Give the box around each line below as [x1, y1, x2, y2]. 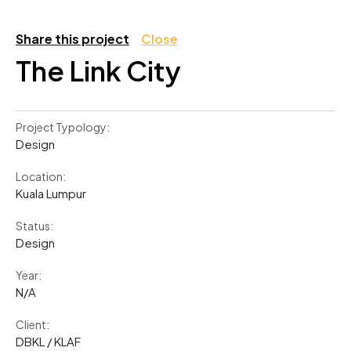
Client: [16, 317, 49, 331]
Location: [16, 169, 66, 183]
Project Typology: [16, 120, 110, 134]
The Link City [16, 53, 181, 88]
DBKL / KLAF [16, 334, 81, 349]
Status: [16, 219, 53, 233]
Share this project [16, 31, 129, 47]
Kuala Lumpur [16, 186, 86, 201]
